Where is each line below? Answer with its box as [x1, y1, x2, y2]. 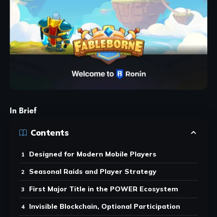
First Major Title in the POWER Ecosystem [29, 184, 178, 193]
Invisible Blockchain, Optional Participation [29, 201, 180, 211]
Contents [31, 127, 68, 138]
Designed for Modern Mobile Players [29, 149, 156, 158]
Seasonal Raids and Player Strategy [29, 167, 156, 176]
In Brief [10, 105, 37, 116]
